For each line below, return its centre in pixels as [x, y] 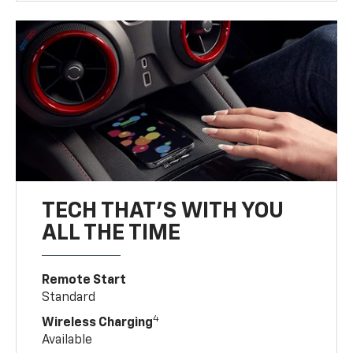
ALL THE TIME [111, 233]
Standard [69, 297]
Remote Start [84, 280]
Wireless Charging [98, 323]
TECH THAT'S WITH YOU [163, 211]
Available [67, 340]
